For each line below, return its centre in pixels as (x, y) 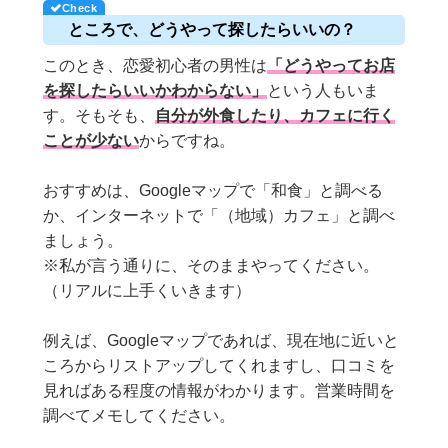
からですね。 (187, 140)
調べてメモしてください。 (139, 415)
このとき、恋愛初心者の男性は (155, 65)
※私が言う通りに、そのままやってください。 (211, 265)
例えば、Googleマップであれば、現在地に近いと (221, 340)
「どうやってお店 (331, 65)
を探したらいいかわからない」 (155, 90)
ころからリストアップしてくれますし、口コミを (219, 365)
